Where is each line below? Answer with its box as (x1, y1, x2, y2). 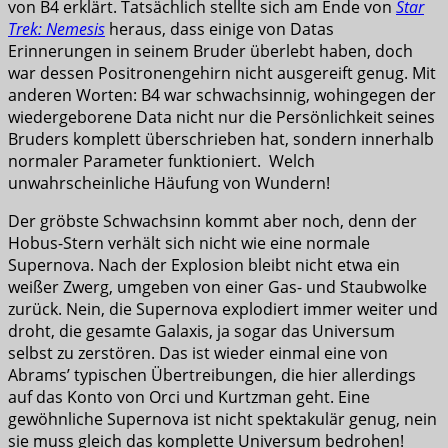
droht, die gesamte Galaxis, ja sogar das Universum (8, 320, 395, 343)
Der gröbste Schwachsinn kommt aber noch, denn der (8, 210, 417, 233)
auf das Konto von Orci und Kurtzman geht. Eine (8, 386, 370, 409)
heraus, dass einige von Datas (105, 18, 334, 41)
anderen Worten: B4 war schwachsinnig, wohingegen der (8, 84, 436, 107)
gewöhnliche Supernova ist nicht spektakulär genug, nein (8, 408, 437, 431)
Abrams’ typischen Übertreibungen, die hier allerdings (8, 364, 416, 387)
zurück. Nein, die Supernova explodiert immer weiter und (8, 298, 438, 321)
